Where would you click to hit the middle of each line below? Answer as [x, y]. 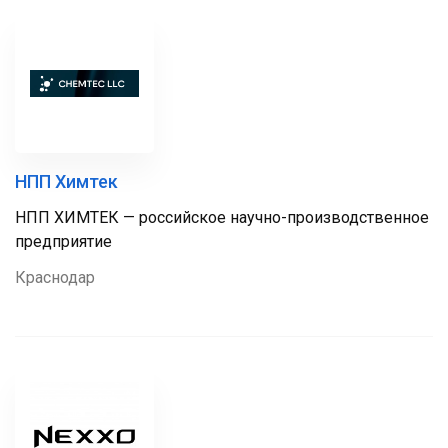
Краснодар [55, 277]
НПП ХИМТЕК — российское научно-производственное [222, 217]
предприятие [63, 241]
